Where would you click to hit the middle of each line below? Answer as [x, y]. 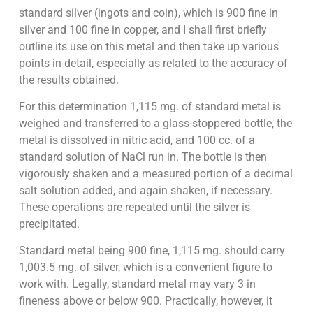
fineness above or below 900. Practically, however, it [145, 301]
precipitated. [49, 224]
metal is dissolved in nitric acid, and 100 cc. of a [137, 140]
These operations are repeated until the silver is [134, 207]
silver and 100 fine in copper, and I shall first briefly [143, 29]
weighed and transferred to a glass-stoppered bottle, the [155, 123]
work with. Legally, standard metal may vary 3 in [137, 284]
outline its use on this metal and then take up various [148, 46]
